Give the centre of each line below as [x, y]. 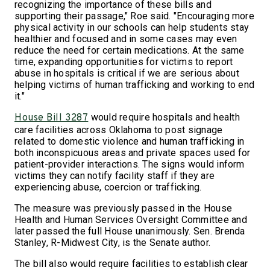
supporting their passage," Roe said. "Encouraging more [134, 16]
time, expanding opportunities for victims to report [124, 61]
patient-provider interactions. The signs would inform [130, 164]
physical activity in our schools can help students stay [132, 27]
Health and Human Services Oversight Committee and [131, 219]
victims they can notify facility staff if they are [115, 175]
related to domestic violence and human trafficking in [130, 141]
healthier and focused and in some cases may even [126, 39]
